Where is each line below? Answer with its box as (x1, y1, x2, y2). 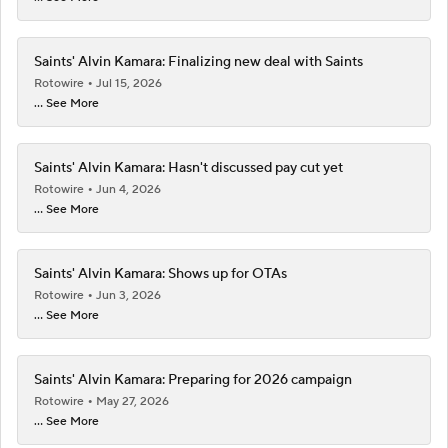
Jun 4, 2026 (96, 181, 161, 197)
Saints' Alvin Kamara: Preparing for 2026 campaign (34, 370, 352, 389)
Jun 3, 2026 (96, 287, 161, 303)
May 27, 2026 (96, 393, 169, 409)
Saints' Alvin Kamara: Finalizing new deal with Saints (34, 52, 363, 71)
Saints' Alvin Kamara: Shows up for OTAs (34, 264, 287, 283)
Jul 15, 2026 (96, 75, 162, 91)
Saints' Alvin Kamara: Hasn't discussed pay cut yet (34, 158, 343, 177)
